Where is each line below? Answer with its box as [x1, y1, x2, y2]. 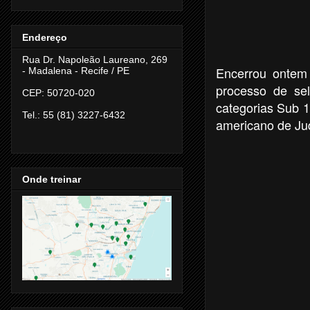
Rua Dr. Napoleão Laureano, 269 [22, 53, 167, 65]
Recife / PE [81, 64, 129, 76]
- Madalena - [22, 64, 81, 76]
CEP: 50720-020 [22, 86, 95, 98]
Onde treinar [22, 173, 81, 185]
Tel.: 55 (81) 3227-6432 [22, 109, 125, 120]
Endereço [22, 31, 67, 43]
